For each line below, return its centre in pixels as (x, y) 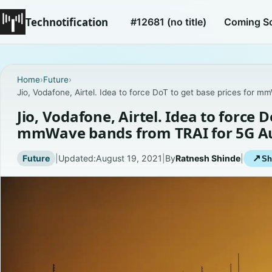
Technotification (67, 22)
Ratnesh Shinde (208, 158)
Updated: (77, 158)
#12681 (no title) (169, 22)
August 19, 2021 (129, 158)
